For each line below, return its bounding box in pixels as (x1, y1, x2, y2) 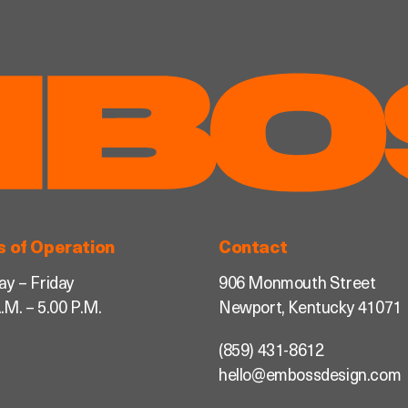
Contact (219, 240, 288, 259)
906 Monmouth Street (219, 276, 376, 294)
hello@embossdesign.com (219, 368, 402, 386)
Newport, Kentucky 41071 (219, 301, 402, 319)
